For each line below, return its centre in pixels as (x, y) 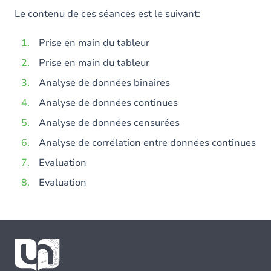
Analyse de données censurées (109, 123)
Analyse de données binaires (104, 83)
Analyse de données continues (108, 103)
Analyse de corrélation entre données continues (147, 143)
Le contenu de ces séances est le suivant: (107, 14)
